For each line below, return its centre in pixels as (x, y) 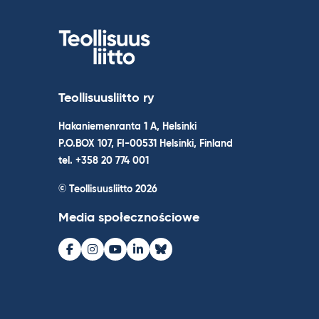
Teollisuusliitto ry (106, 98)
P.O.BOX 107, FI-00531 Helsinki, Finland (146, 143)
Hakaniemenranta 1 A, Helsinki (127, 126)
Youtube (136, 258)
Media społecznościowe (129, 218)
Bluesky (179, 258)
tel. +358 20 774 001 (104, 161)
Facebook (95, 258)
